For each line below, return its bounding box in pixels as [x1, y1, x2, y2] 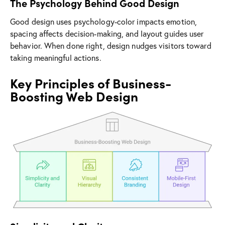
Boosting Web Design [10, 87, 138, 105]
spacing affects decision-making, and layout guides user [10, 28, 204, 39]
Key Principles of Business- [10, 74, 171, 92]
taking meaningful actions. [10, 52, 101, 63]
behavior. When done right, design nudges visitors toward [10, 40, 211, 51]
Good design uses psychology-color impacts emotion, [10, 16, 197, 27]
